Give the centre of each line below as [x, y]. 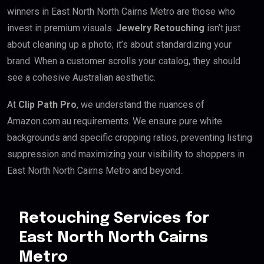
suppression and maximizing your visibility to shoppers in [126, 154]
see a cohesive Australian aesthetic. [81, 77]
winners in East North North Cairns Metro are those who [121, 11]
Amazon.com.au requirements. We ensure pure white [115, 121]
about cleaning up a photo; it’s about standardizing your [119, 44]
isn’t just [222, 28]
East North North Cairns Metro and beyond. [95, 170]
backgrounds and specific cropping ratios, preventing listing [130, 137]
